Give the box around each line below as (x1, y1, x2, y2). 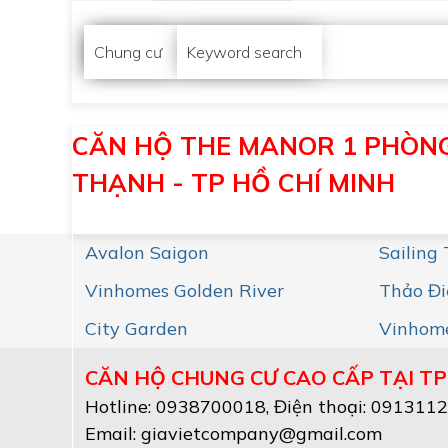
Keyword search (187, 42, 302, 62)
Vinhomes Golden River (85, 279, 284, 302)
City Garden (85, 317, 188, 340)
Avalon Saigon (85, 241, 209, 264)
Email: (85, 422, 141, 445)
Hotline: (85, 395, 156, 418)
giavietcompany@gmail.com (141, 422, 382, 445)
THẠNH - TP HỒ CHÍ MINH (72, 167, 395, 198)
